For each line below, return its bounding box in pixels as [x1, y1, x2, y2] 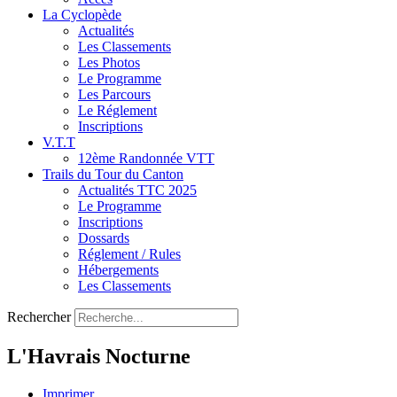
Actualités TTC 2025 [78, 183, 197, 198]
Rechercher [7, 309, 71, 324]
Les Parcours [78, 87, 151, 102]
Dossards [78, 230, 129, 245]
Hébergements [78, 262, 159, 277]
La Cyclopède [43, 7, 121, 22]
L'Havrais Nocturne [7, 344, 191, 368]
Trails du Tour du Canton [43, 167, 183, 182]
